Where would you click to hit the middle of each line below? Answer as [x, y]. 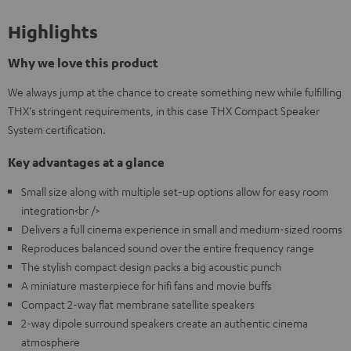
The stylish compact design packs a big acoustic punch [151, 266]
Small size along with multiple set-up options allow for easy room [175, 191]
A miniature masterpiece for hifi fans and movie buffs [147, 285]
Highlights [53, 31]
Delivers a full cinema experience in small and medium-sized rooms [182, 229]
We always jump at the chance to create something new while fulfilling [175, 92]
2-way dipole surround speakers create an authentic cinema [165, 323]
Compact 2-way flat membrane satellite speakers [138, 304]
